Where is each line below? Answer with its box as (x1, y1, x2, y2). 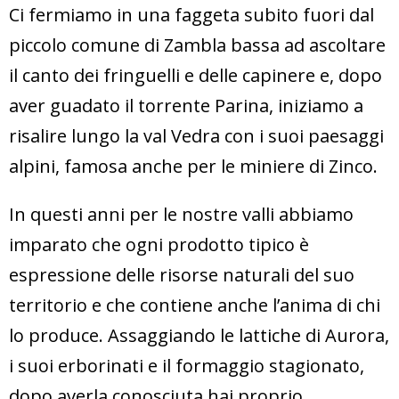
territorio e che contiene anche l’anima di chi (9, 292, 380, 317)
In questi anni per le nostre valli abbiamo (9, 201, 354, 226)
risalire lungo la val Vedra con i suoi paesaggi (9, 123, 384, 148)
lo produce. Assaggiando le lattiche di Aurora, (9, 322, 389, 347)
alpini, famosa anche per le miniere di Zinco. (9, 153, 378, 178)
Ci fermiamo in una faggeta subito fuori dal (9, 2, 374, 27)
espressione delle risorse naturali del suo (9, 262, 354, 287)
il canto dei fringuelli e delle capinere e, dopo (9, 62, 382, 87)
